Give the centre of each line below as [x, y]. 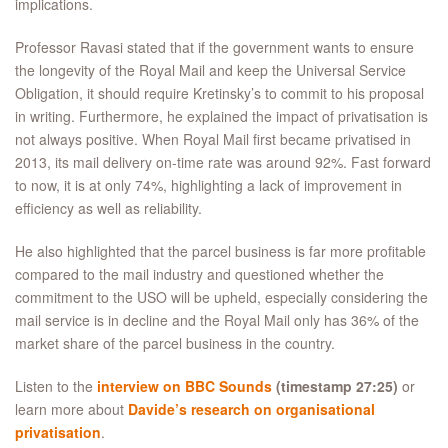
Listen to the [56, 386]
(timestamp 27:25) [339, 386]
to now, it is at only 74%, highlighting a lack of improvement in [208, 185]
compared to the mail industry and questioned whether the [199, 274]
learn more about [71, 409]
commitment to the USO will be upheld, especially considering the [221, 297]
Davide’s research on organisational [251, 409]
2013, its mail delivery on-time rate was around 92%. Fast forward [223, 162]
